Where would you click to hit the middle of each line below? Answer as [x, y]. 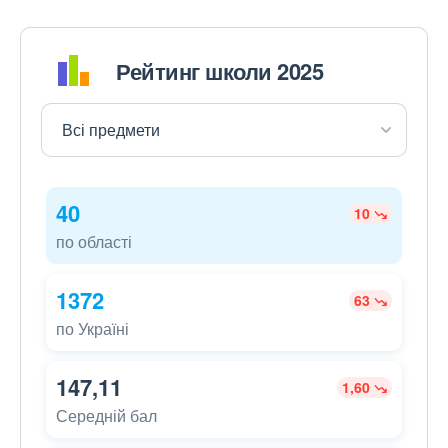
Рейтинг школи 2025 [219, 70]
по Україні [92, 329]
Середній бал [106, 416]
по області [94, 242]
